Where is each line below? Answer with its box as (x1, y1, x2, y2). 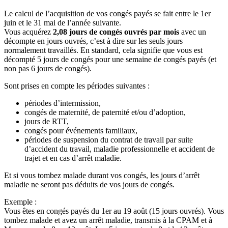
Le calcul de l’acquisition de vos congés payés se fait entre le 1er (4, 9, 211, 18)
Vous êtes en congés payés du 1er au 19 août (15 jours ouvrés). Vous (4, 207, 224, 216)
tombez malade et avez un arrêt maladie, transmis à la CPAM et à (4, 216, 212, 225)
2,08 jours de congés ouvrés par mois (53, 27, 179, 37)
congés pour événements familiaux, (24, 126, 137, 135)
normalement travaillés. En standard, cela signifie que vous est (4, 46, 203, 55)
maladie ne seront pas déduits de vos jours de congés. (4, 180, 175, 189)
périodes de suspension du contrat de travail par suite (24, 135, 193, 145)
